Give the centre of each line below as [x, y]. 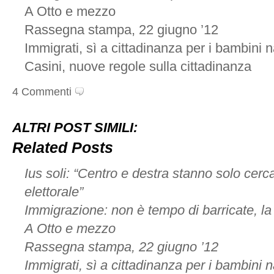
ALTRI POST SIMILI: [75, 128]
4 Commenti [42, 91]
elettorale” [54, 192]
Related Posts [63, 147]
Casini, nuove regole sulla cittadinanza [138, 67]
